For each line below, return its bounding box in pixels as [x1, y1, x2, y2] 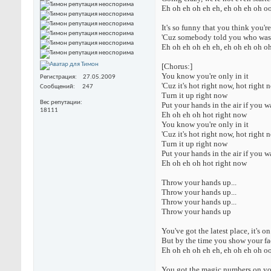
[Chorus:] [162, 62, 192, 71]
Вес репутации [40, 99, 80, 106]
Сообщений [40, 83, 73, 91]
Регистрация [40, 74, 75, 81]
